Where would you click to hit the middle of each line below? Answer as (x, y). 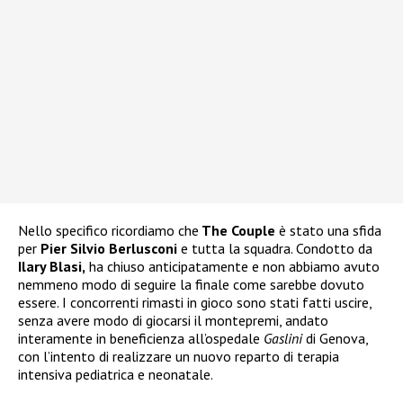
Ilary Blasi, (52, 266)
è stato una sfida (328, 230)
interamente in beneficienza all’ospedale (141, 338)
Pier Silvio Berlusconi (109, 248)
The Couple (237, 230)
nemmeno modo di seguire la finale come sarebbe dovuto (191, 284)
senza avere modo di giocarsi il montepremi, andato (173, 320)
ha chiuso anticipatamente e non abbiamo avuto (233, 266)
